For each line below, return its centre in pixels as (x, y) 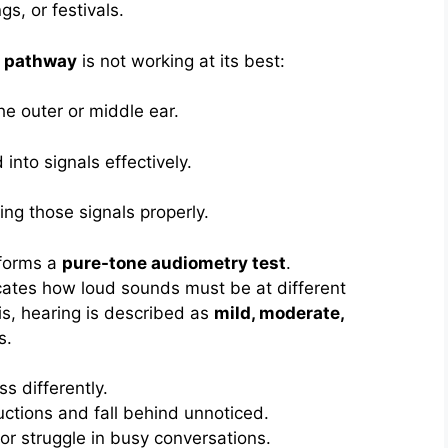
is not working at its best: (181, 60)
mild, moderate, (279, 312)
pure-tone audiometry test (174, 262)
